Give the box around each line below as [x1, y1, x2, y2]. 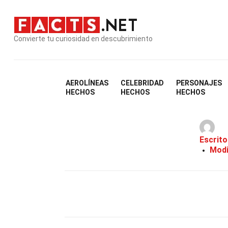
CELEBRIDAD [121, 79, 164, 87]
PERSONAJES [176, 79, 222, 87]
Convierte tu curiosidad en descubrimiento [14, 34, 153, 43]
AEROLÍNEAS [66, 79, 109, 87]
